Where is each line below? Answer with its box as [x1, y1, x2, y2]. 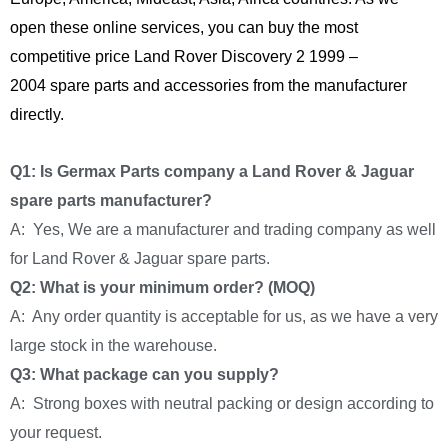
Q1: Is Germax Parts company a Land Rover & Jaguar [10, 163, 414, 181]
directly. [10, 106, 64, 124]
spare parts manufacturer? [10, 192, 212, 210]
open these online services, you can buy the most [10, 19, 358, 37]
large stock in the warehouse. [10, 337, 217, 355]
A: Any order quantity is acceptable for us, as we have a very [10, 308, 438, 326]
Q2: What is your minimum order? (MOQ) [10, 279, 315, 297]
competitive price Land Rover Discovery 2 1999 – [10, 48, 358, 66]
